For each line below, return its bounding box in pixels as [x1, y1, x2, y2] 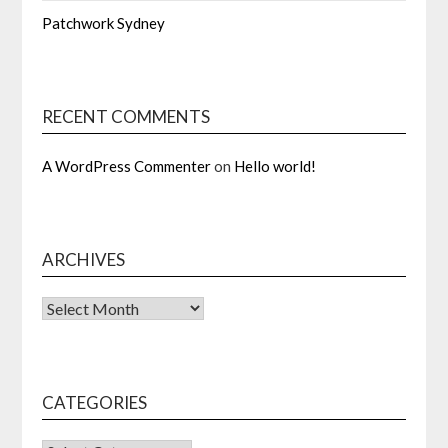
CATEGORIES [42, 392, 148, 414]
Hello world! [234, 157, 317, 176]
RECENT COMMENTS [42, 106, 211, 128]
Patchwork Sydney [42, 14, 166, 33]
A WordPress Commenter [42, 157, 212, 176]
